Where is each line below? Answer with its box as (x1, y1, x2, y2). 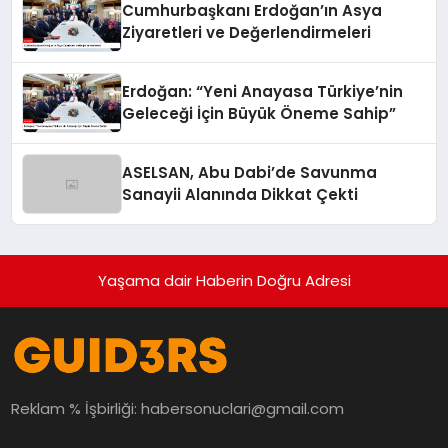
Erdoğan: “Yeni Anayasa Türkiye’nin (122, 81, 404, 103)
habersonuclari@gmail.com (141, 398, 345, 420)
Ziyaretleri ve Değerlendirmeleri (122, 22, 372, 44)
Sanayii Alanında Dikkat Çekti (122, 184, 359, 206)
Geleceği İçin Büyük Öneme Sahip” (122, 103, 397, 125)
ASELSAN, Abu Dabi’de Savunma (122, 162, 378, 184)
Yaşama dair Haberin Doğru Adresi (97, 270, 351, 292)
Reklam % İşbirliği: (11, 398, 142, 420)
